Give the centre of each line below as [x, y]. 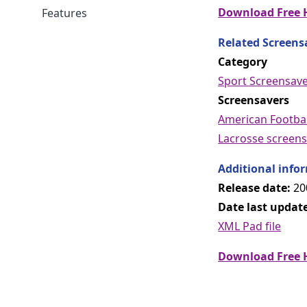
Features [65, 13]
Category [243, 61]
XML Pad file [250, 226]
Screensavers [254, 100]
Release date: [255, 187]
